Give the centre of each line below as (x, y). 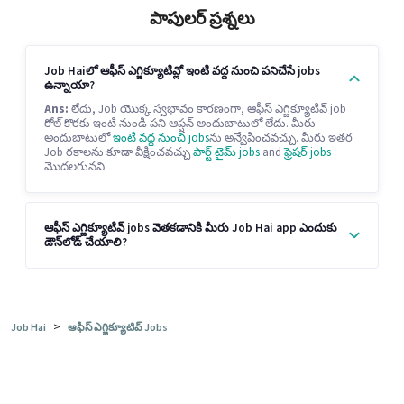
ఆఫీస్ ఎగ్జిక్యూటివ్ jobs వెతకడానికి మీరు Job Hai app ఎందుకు (191, 228)
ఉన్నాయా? (69, 86)
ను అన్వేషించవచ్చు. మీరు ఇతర (281, 138)
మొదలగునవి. (76, 167)
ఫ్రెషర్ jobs (308, 153)
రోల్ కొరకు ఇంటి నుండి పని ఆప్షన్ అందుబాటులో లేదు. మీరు (180, 124)
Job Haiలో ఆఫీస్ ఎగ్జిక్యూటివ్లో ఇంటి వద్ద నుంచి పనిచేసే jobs (182, 72)
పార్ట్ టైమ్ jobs (226, 153)
